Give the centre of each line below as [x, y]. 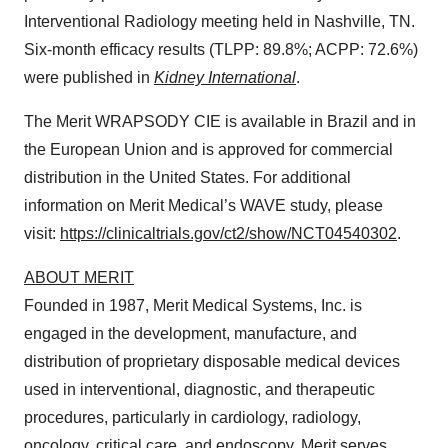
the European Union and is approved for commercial [208, 149]
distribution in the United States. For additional [187, 177]
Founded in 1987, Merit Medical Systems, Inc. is [193, 305]
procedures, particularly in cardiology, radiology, [192, 417]
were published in [89, 77]
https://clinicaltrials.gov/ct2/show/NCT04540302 [228, 233]
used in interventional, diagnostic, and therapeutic [199, 389]
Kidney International [225, 77]
